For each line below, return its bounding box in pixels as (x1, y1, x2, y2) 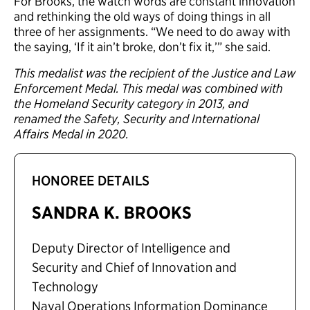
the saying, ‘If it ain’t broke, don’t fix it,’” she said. (14, 39, 271, 55)
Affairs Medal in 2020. (14, 127, 129, 142)
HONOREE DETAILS (32, 172, 149, 190)
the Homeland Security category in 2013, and (14, 96, 248, 111)
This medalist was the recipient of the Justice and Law (14, 66, 295, 81)
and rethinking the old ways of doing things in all (14, 9, 271, 24)
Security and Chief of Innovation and (32, 259, 237, 276)
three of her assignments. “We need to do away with (14, 24, 291, 39)
